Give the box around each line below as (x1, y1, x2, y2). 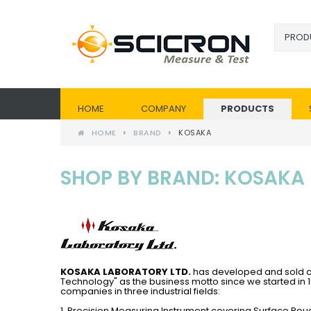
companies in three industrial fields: (60, 284, 220, 298)
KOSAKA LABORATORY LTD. (60, 264, 191, 278)
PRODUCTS (221, 102, 274, 115)
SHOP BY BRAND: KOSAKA (60, 165, 305, 192)
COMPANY (141, 102, 186, 115)
